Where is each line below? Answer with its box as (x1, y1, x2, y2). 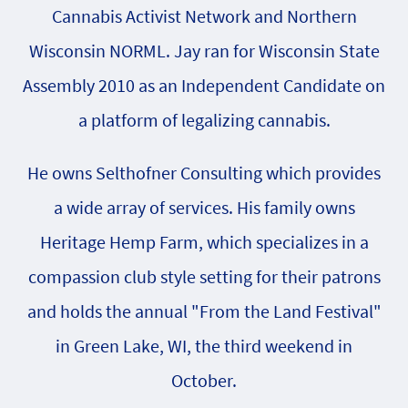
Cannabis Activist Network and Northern (51, 5, 357, 27)
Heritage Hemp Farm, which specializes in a (39, 230, 369, 253)
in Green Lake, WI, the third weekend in (56, 334, 352, 357)
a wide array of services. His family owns (53, 196, 355, 219)
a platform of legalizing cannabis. (77, 108, 331, 131)
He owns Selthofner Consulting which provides (27, 161, 381, 184)
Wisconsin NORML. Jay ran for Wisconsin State (28, 39, 380, 62)
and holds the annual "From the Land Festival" (26, 300, 382, 322)
